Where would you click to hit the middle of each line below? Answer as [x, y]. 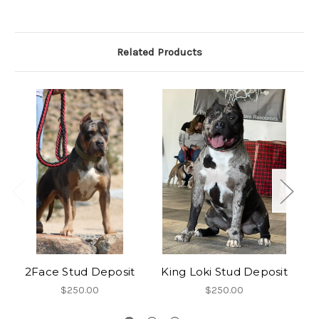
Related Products [159, 52]
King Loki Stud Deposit [224, 272]
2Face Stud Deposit [80, 272]
